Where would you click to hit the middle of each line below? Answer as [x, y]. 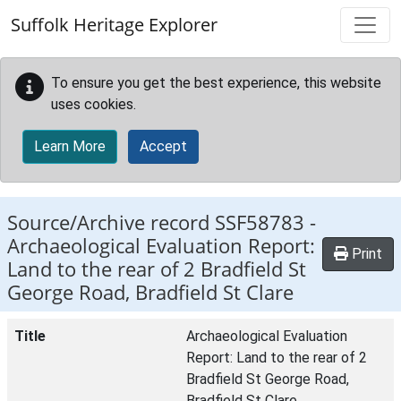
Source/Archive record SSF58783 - [162, 222]
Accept [163, 146]
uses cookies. [94, 104]
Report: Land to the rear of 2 [277, 358]
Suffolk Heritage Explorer [114, 25]
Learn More [70, 146]
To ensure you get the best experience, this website [216, 83]
